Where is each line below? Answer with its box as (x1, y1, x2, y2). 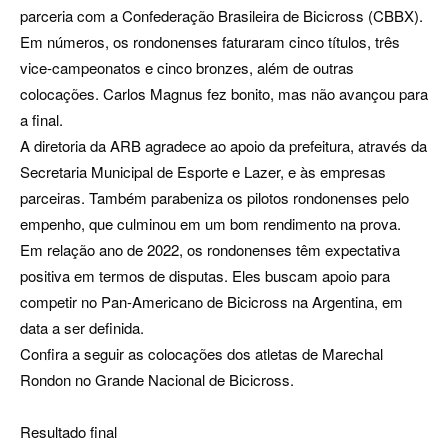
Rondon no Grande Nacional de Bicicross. (20, 369, 294, 390)
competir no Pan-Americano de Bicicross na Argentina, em (20, 291, 403, 312)
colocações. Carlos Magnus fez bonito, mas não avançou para (20, 83, 428, 104)
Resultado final (20, 421, 117, 442)
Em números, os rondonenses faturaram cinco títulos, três (20, 31, 400, 52)
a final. (20, 109, 63, 130)
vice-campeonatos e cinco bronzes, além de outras (20, 57, 354, 78)
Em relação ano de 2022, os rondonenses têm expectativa (20, 239, 400, 260)
